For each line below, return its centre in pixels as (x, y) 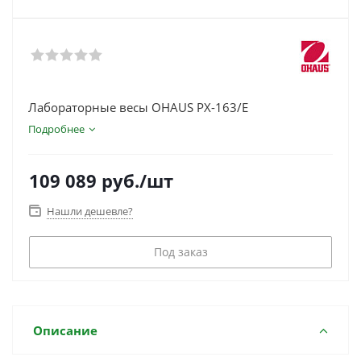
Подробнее (56, 129)
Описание (65, 330)
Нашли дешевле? (90, 211)
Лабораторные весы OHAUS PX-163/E (138, 107)
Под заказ (180, 252)
